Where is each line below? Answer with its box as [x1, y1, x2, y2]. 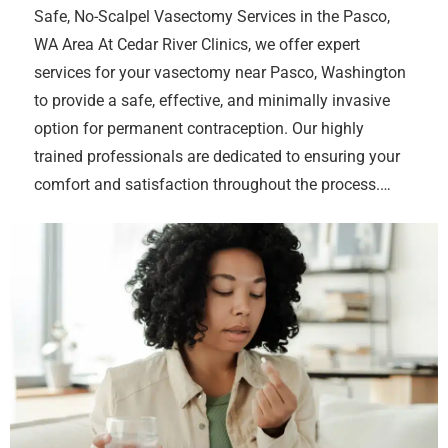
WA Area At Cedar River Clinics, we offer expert [34, 35, 360, 55]
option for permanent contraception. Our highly [34, 119, 364, 139]
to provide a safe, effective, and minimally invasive [34, 91, 390, 111]
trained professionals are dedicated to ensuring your [34, 147, 400, 167]
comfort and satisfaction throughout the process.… [34, 175, 391, 195]
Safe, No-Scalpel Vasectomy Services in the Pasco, [34, 7, 390, 27]
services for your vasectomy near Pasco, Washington [34, 63, 406, 83]
